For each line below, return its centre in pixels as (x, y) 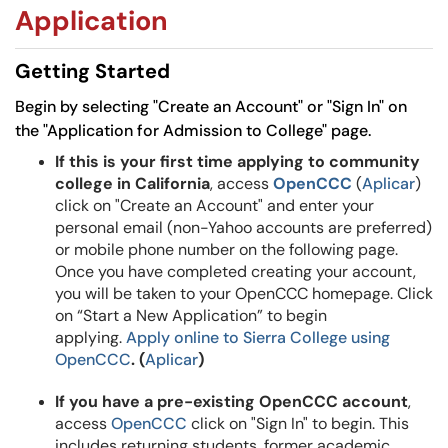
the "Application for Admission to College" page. (195, 130)
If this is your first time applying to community (237, 161)
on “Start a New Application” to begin (191, 315)
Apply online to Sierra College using (258, 337)
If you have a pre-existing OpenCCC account (231, 401)
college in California (132, 183)
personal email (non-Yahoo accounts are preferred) (243, 227)
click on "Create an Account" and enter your (214, 205)
